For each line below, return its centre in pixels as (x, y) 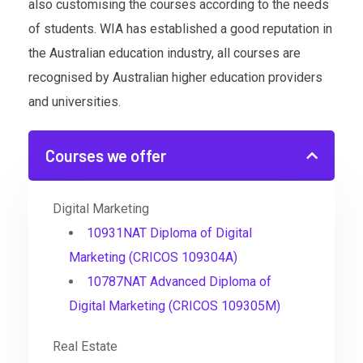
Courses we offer (106, 156)
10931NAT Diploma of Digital (169, 233)
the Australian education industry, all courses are (164, 53)
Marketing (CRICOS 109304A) (153, 258)
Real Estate (85, 347)
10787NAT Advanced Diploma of (179, 282)
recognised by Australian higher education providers (175, 78)
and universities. (75, 102)
